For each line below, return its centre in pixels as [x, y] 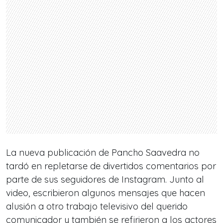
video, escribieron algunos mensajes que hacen [106, 193]
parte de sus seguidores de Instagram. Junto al [105, 179]
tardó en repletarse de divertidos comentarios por [111, 166]
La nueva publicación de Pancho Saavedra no [103, 153]
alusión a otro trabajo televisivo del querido [97, 206]
